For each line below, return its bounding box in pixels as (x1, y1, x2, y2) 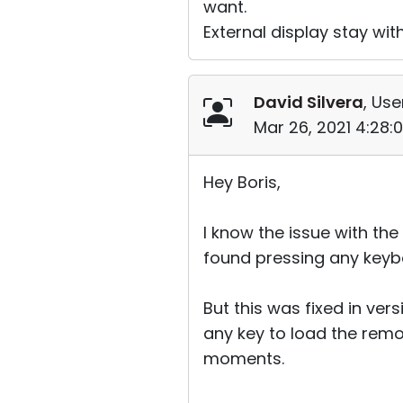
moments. (203, 347, 284, 370)
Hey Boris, (203, 171, 281, 193)
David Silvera (254, 91, 363, 113)
